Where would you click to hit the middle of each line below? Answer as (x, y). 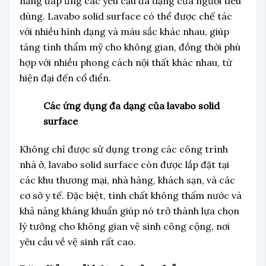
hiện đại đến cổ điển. (65, 77)
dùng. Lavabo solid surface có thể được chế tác (126, 16)
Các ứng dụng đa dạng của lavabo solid (131, 105)
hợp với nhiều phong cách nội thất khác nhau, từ (126, 62)
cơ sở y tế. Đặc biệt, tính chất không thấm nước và (130, 196)
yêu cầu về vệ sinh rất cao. (77, 242)
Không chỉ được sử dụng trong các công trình (123, 149)
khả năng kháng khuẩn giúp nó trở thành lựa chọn (129, 211)
